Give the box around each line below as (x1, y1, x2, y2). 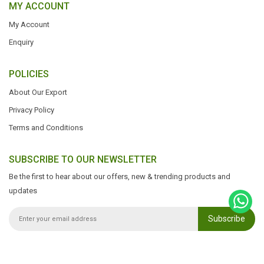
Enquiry (9, 38, 34, 47)
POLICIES (9, 68, 49, 80)
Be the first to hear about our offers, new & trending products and (9, 172, 230, 181)
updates (9, 186, 37, 195)
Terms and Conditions (9, 123, 83, 132)
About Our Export (9, 88, 67, 97)
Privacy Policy (9, 105, 54, 114)
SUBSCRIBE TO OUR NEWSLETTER (9, 154, 157, 165)
